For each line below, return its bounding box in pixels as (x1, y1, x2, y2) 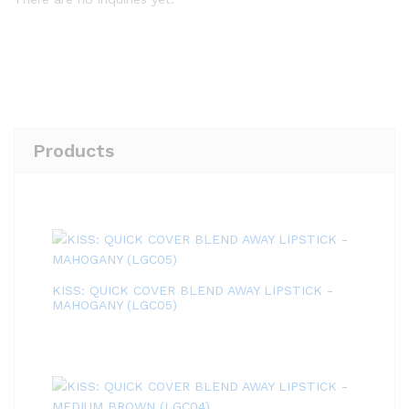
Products (33, 139, 114, 162)
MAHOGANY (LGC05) (52, 297, 177, 312)
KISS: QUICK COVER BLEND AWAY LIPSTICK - (52, 282, 333, 298)
